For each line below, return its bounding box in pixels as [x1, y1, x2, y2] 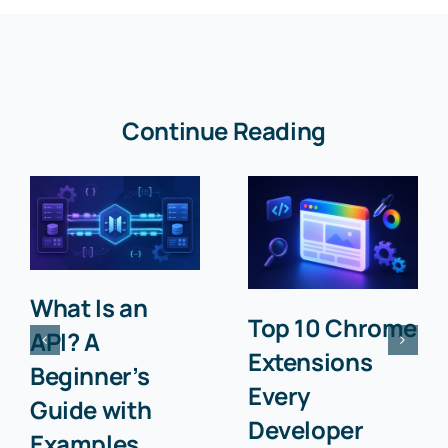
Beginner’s [29, 359, 150, 393]
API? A [29, 325, 100, 359]
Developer [247, 412, 364, 446]
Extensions [247, 344, 373, 378]
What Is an [29, 291, 148, 325]
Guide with [29, 393, 152, 427]
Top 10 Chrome [247, 310, 417, 344]
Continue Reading [122, 114, 326, 148]
